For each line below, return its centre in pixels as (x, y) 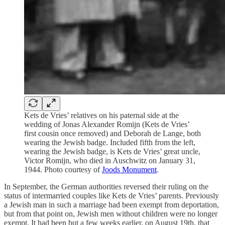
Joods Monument (129, 170)
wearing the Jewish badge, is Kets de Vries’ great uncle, (112, 152)
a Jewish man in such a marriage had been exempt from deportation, (111, 205)
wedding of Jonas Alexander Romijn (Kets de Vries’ (107, 125)
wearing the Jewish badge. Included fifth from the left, (110, 143)
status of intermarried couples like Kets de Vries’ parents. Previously (111, 196)
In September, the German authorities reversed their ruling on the (106, 187)
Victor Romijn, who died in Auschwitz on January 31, (110, 161)
